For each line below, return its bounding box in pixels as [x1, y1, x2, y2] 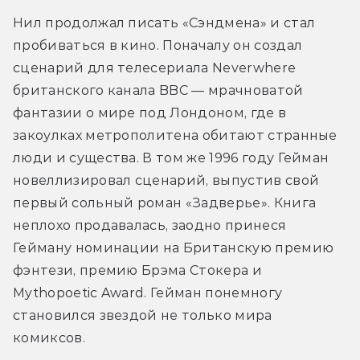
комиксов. [13, 329, 85, 346]
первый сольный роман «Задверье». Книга [13, 194, 317, 211]
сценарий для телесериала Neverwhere [13, 59, 297, 76]
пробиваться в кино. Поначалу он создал [13, 37, 303, 53]
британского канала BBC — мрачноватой [13, 82, 304, 98]
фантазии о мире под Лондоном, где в [13, 104, 287, 121]
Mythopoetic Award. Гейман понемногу [13, 284, 283, 301]
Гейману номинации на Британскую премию [13, 239, 334, 256]
